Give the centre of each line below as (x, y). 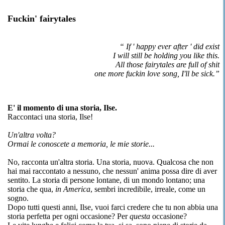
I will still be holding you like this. (166, 55)
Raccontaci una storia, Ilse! (50, 117)
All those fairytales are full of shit (167, 65)
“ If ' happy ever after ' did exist (169, 46)
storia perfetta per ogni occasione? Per (69, 216)
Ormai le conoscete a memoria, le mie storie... (81, 144)
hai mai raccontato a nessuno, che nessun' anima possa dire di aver (112, 171)
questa (140, 216)
